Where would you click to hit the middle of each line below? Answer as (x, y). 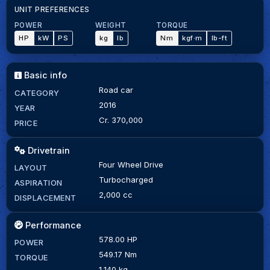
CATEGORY (37, 93)
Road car (116, 89)
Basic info (45, 75)
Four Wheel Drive (131, 165)
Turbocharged (126, 179)
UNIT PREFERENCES (52, 10)
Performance (52, 225)
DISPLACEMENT (45, 197)
